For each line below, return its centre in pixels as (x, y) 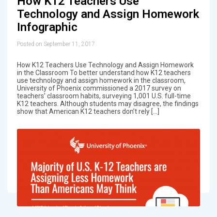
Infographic (47, 27)
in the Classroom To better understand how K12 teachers (104, 72)
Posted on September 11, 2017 (56, 44)
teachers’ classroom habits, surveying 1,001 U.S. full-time (104, 96)
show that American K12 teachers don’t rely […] (88, 111)
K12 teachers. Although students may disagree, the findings (108, 103)
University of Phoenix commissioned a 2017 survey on (99, 88)
